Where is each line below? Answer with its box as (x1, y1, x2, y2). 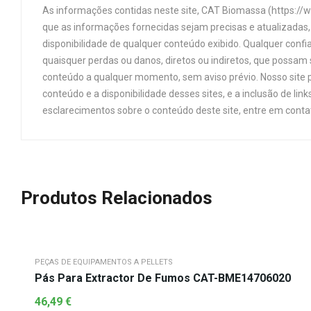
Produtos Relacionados (21, 187, 212, 208)
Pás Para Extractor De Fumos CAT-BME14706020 (35, 271, 291, 285)
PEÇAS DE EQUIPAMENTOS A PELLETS (35, 258, 173, 267)
